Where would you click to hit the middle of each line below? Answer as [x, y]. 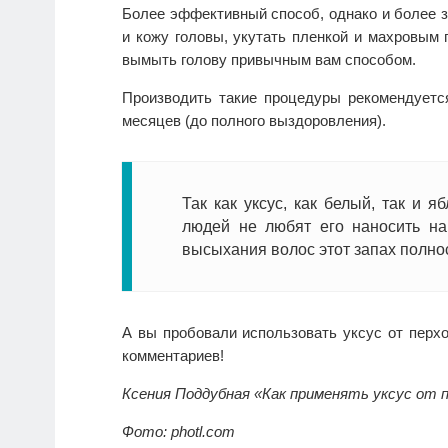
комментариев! [173, 356]
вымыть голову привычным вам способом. [269, 60]
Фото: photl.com [178, 432]
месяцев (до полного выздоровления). [254, 121]
